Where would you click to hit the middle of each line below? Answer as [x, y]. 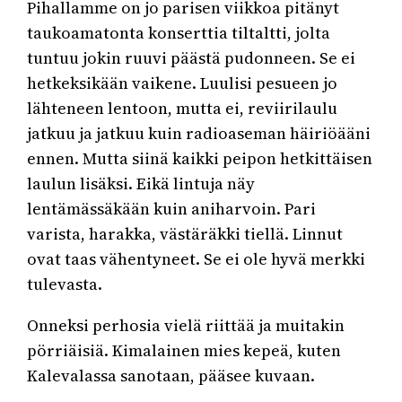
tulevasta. [65, 284]
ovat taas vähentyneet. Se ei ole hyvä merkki [197, 259]
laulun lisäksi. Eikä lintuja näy [141, 184]
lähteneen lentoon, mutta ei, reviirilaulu [183, 109]
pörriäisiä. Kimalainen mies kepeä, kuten [184, 351]
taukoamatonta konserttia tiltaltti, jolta [179, 33]
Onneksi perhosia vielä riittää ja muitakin [186, 326]
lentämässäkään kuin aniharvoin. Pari [172, 209]
